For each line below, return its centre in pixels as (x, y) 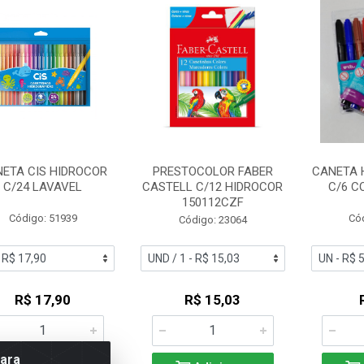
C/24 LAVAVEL (43, 187)
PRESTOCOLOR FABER (212, 171)
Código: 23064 (212, 220)
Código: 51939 (43, 218)
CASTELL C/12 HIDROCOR (213, 187)
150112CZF (212, 202)
